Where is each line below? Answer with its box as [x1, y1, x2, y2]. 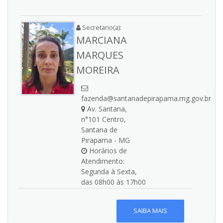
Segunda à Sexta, [81, 167, 137, 176]
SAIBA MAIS [133, 206, 167, 216]
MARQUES [76, 48, 123, 62]
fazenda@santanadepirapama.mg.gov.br [81, 94, 211, 103]
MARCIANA [76, 33, 127, 47]
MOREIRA [76, 63, 119, 77]
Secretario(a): [81, 23, 121, 32]
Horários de [87, 146, 127, 155]
